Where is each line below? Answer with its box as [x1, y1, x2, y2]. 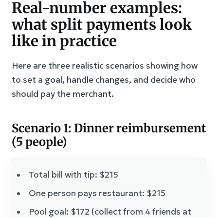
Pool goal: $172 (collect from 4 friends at [29, 206, 191, 217]
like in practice [12, 31, 117, 50]
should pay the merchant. [12, 88, 114, 99]
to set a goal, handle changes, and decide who [12, 74, 196, 85]
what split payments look [12, 15, 192, 34]
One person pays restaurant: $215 [29, 187, 165, 199]
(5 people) [12, 134, 67, 149]
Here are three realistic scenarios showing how [12, 60, 198, 71]
